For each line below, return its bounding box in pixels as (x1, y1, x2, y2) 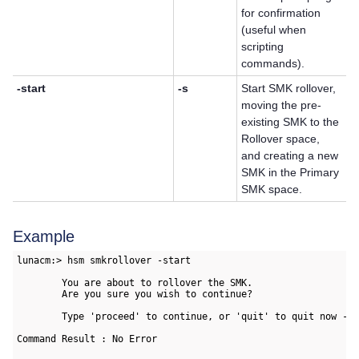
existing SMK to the (241, 115, 340, 129)
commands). (241, 57, 305, 71)
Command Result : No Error (17, 333, 158, 345)
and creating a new (241, 149, 339, 163)
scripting (241, 40, 284, 54)
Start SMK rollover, (241, 82, 337, 95)
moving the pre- (241, 99, 322, 112)
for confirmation (241, 6, 321, 20)
